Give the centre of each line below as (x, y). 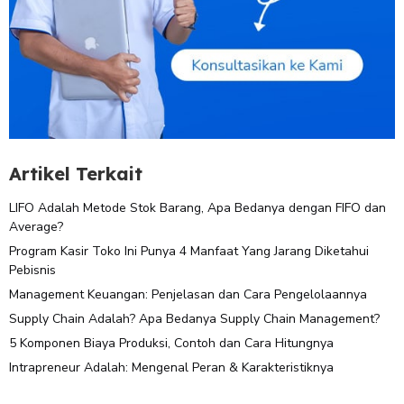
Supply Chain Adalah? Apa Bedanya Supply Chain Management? (194, 318)
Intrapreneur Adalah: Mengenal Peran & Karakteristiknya (171, 367)
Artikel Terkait (76, 174)
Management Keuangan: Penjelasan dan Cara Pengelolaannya (188, 294)
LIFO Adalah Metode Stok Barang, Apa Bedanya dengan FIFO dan (197, 207)
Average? (36, 226)
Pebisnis (32, 270)
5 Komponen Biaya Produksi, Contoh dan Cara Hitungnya (171, 343)
